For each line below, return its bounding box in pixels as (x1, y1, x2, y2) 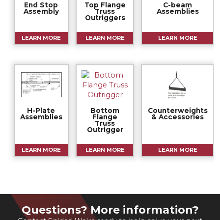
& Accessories (151, 113, 204, 121)
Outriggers (84, 14, 125, 22)
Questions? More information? (21, 203, 199, 217)
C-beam (163, 1, 192, 9)
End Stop (24, 1, 58, 9)
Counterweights (147, 107, 208, 115)
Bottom (90, 107, 120, 115)
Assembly (23, 7, 59, 16)
